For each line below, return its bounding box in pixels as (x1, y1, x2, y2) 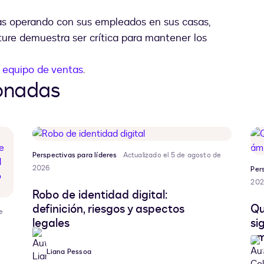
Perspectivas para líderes (32, 150, 117, 160)
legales (32, 215, 70, 232)
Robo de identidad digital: (32, 187, 167, 203)
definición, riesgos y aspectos (32, 201, 184, 217)
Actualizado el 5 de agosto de (123, 150, 222, 160)
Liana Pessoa (46, 247, 92, 257)
